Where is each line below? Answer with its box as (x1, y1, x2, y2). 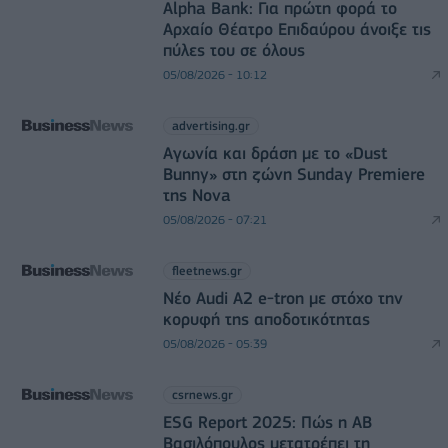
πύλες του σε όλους (162, 40, 305, 61)
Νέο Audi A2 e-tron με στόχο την (162, 288, 403, 309)
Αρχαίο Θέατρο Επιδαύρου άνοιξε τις (162, 19, 431, 40)
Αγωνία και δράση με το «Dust (162, 143, 387, 164)
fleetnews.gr (171, 263, 242, 279)
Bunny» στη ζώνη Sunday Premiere (162, 164, 425, 185)
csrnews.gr (171, 387, 233, 403)
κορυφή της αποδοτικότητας (162, 309, 370, 330)
